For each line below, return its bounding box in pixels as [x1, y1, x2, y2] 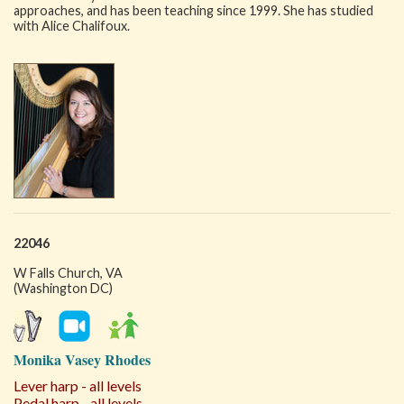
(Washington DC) [14, 280, 113, 296]
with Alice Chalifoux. [14, 18, 130, 33]
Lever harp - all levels [14, 377, 142, 394]
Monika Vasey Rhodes [14, 349, 151, 370]
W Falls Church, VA [14, 265, 123, 280]
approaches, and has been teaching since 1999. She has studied [14, 3, 373, 18]
